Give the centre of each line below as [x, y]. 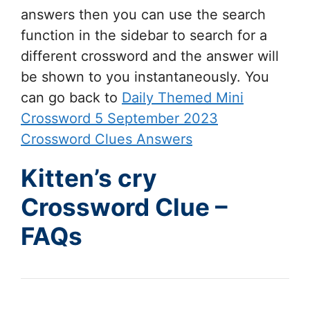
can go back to [71, 98]
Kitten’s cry [89, 178]
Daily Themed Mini [183, 98]
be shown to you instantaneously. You [145, 77]
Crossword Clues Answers [107, 139]
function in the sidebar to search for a [144, 36]
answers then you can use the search [143, 15]
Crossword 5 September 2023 [119, 119]
